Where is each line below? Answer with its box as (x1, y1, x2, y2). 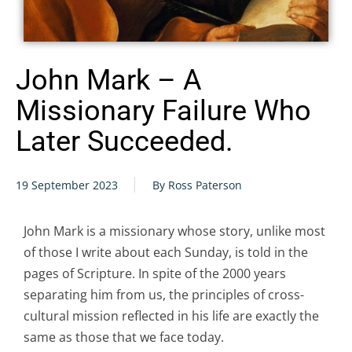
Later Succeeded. (16, 124, 233, 158)
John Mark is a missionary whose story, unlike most (24, 222, 325, 240)
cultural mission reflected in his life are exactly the (24, 306, 319, 324)
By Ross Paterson (152, 177, 242, 192)
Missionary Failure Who (16, 93, 311, 127)
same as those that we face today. (24, 328, 224, 346)
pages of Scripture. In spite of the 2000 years (24, 264, 286, 282)
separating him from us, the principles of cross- (24, 285, 304, 303)
